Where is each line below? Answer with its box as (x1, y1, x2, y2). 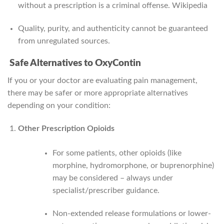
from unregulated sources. (17, 36, 110, 45)
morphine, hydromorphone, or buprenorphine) (52, 161, 214, 169)
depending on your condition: (7, 101, 110, 109)
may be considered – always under (52, 173, 173, 182)
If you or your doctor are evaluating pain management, (7, 76, 197, 84)
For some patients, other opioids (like (52, 148, 181, 157)
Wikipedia (171, 1, 207, 9)
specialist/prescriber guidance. (52, 186, 159, 194)
